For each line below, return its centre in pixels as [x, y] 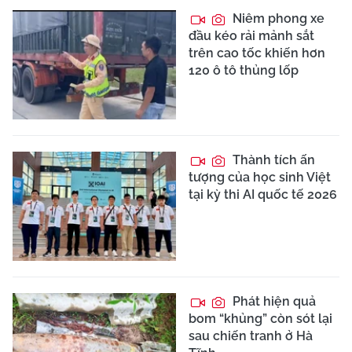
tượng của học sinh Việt [260, 178]
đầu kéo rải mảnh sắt [251, 36]
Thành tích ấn [272, 160]
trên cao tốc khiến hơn [257, 53]
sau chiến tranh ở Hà [251, 335]
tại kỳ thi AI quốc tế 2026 [263, 195]
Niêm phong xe [277, 19]
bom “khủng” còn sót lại [260, 318]
